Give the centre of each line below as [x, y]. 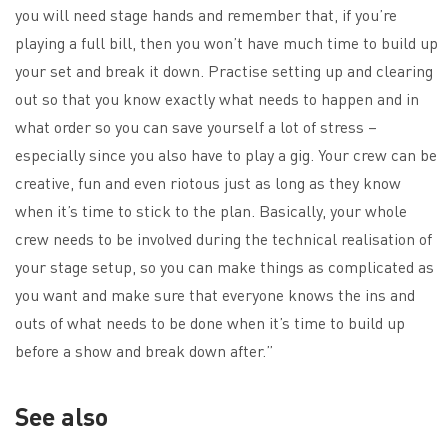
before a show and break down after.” [144, 350]
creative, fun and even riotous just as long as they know [208, 182]
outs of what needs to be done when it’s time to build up [210, 322]
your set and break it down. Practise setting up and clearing [224, 70]
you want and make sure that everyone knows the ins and [215, 294]
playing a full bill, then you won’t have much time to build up [226, 42]
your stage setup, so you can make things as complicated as [224, 266]
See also [61, 415]
